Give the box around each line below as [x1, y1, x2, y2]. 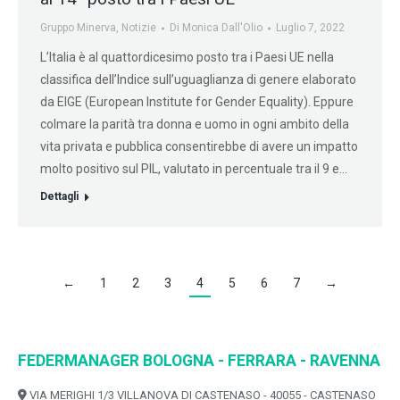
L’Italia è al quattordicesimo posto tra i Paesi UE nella [40, 50, 334, 65]
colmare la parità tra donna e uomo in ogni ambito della [40, 117, 349, 132]
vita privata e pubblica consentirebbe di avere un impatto [40, 139, 358, 154]
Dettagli [40, 190, 79, 204]
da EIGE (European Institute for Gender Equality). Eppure [40, 95, 354, 110]
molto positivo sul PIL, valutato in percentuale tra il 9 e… [40, 162, 347, 177]
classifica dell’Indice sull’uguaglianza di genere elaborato [40, 72, 356, 87]
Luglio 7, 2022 [276, 21, 345, 35]
